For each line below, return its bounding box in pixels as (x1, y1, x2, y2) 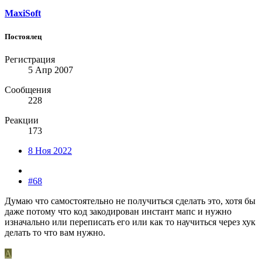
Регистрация (5, 54, 55, 64)
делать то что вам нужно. (5, 227, 105, 237)
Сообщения (5, 84, 51, 95)
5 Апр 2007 (28, 64, 73, 75)
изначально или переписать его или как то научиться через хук (5, 216, 256, 227)
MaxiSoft (5, 8, 41, 19)
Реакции (5, 115, 39, 125)
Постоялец (5, 32, 42, 41)
